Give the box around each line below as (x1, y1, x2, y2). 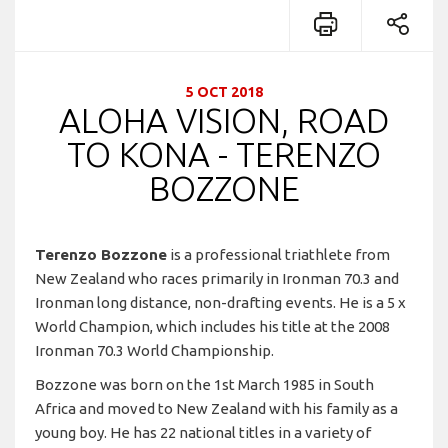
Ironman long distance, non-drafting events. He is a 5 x (35, 293, 406, 311)
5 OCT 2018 (185, 83, 263, 100)
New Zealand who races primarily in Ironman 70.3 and (35, 269, 399, 287)
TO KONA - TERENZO (67, 134, 381, 173)
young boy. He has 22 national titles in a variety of (35, 423, 371, 441)
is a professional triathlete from (167, 245, 390, 263)
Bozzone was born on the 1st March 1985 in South (35, 375, 374, 393)
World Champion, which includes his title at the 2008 (35, 317, 390, 335)
